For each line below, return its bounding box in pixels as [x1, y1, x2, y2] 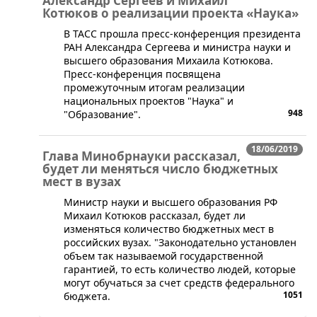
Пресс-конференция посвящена [64, 67, 221, 81]
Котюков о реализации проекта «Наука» [42, 5, 299, 21]
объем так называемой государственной [64, 249, 263, 263]
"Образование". [64, 108, 141, 121]
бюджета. [64, 289, 110, 303]
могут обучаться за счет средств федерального [64, 276, 294, 289]
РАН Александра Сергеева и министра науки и [64, 40, 291, 54]
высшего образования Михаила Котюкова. [64, 54, 273, 67]
